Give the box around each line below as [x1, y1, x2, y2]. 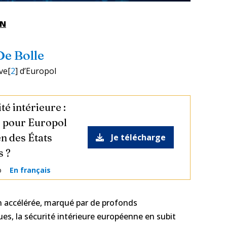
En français [10, 165, 51, 175]
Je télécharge [111, 132, 166, 143]
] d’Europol [15, 65, 56, 77]
